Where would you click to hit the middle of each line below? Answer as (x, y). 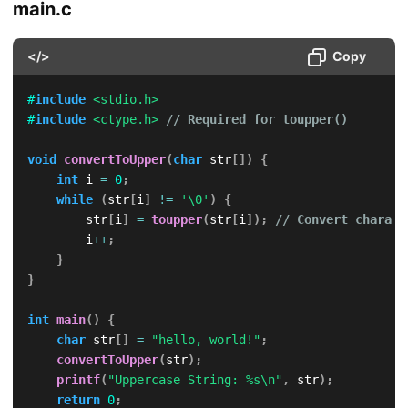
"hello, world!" (205, 340)
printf (78, 380)
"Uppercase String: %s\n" (194, 380)
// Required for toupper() (256, 120)
